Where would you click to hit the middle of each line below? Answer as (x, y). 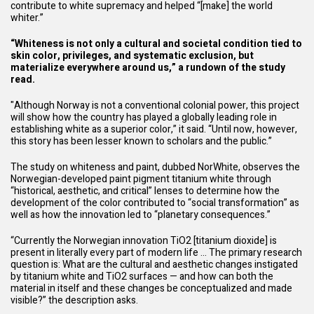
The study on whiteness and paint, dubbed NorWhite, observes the (155, 168)
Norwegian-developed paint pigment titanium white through (141, 179)
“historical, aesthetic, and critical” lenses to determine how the (145, 191)
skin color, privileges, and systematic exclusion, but (132, 56)
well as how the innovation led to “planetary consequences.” (142, 215)
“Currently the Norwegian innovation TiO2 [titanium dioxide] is (144, 241)
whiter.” (28, 18)
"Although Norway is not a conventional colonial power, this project (155, 106)
